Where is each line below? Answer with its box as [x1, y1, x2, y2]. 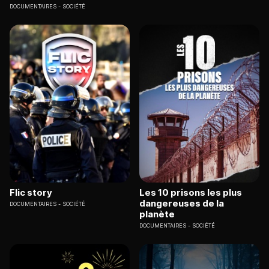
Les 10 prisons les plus [139, 186, 242, 198]
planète [139, 208, 175, 220]
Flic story [10, 186, 52, 198]
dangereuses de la [139, 197, 224, 209]
